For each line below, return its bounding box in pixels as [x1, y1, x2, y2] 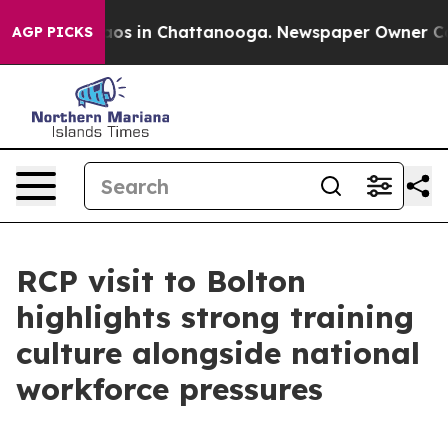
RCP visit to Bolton [16, 262, 306, 300]
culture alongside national [16, 334, 420, 372]
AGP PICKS [12, 23, 93, 41]
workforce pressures [16, 370, 323, 408]
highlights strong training [16, 298, 414, 336]
